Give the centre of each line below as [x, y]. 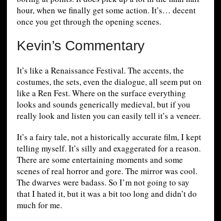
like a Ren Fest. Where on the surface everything [101, 93]
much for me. [39, 205]
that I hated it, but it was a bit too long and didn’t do [107, 193]
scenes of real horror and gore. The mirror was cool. [107, 171]
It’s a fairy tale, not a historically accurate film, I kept [109, 137]
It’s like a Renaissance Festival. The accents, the [100, 70]
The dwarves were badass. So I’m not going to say [103, 182]
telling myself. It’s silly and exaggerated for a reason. [109, 148]
